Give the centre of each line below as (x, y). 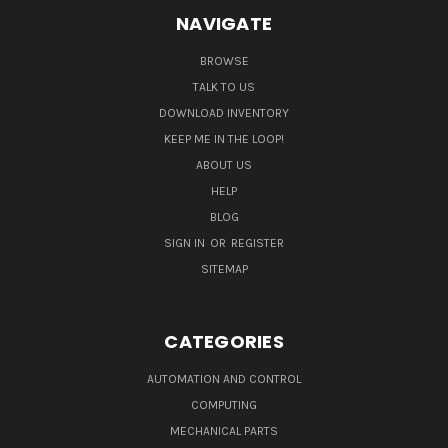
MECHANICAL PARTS (224, 430)
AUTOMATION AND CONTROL (224, 378)
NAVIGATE (224, 23)
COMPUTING (224, 404)
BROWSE (224, 60)
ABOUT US (224, 164)
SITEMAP (224, 268)
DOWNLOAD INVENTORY (224, 112)
